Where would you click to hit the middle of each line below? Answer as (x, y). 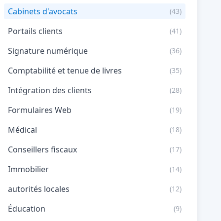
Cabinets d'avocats (43, 11)
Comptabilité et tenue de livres (65, 71)
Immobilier (28, 169)
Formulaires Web (40, 110)
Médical (22, 130)
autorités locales (39, 189)
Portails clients (35, 31)
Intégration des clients (50, 90)
